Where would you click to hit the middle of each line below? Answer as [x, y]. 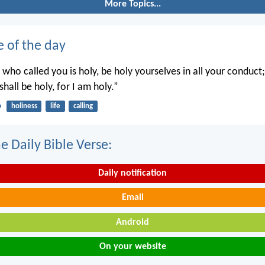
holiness [24, 106]
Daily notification [132, 173]
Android [132, 222]
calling [83, 106]
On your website [132, 247]
